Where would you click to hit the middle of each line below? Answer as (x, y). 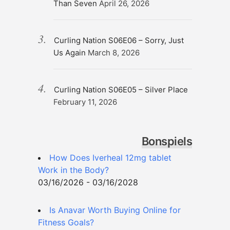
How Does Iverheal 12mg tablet (110, 158)
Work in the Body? (73, 170)
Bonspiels (167, 141)
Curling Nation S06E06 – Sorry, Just (119, 41)
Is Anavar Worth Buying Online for (115, 210)
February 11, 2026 (85, 102)
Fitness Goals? (66, 223)
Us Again (70, 53)
